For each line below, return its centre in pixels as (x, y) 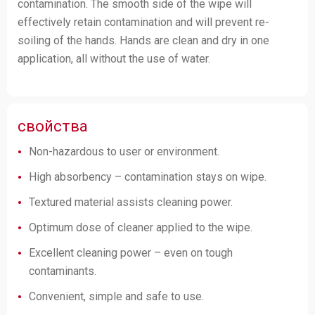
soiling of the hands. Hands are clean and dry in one (143, 40)
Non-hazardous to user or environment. (124, 152)
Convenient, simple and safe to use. (116, 296)
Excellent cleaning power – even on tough (131, 253)
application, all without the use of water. (114, 59)
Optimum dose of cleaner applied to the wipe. (141, 227)
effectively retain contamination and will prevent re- (143, 22)
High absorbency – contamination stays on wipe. (148, 177)
